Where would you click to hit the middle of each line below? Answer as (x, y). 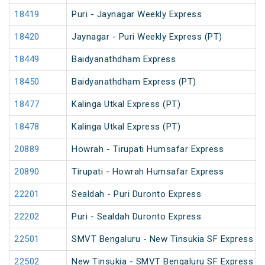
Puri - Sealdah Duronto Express (136, 217)
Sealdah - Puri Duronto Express (136, 194)
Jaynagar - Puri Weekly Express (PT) (147, 37)
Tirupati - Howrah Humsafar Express (148, 172)
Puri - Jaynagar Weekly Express (137, 14)
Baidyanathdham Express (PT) (134, 82)
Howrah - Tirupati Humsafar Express (148, 149)
